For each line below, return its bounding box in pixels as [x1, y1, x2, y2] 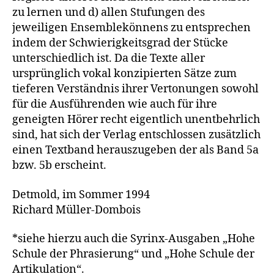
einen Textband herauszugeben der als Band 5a [12, 143, 259, 158]
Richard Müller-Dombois [12, 202, 141, 217]
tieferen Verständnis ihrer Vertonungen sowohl [12, 82, 259, 97]
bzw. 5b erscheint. [12, 158, 106, 173]
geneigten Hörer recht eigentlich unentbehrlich [12, 113, 260, 127]
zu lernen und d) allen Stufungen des [12, 6, 205, 20]
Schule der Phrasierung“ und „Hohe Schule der [12, 247, 254, 262]
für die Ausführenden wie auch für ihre [12, 97, 217, 112]
